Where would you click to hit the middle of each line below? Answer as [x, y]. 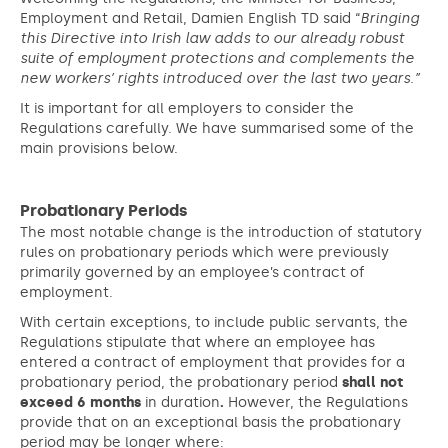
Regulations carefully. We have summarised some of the [217, 128]
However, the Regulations [318, 402]
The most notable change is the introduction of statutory [221, 232]
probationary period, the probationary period [181, 382]
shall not [372, 382]
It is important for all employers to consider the [187, 108]
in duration [182, 402]
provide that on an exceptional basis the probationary [210, 422]
